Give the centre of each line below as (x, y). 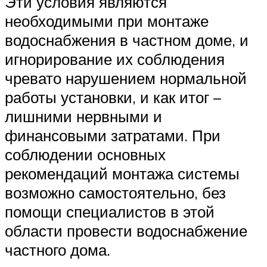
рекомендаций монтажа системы (122, 174)
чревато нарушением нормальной (126, 78)
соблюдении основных (85, 155)
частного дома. (58, 250)
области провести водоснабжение (126, 231)
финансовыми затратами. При (113, 136)
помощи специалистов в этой (110, 212)
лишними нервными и (83, 117)
